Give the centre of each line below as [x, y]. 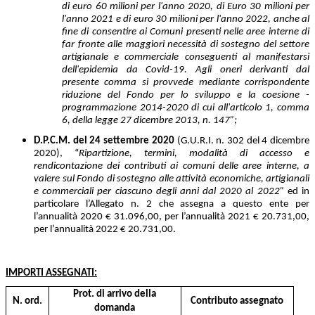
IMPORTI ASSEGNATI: [51, 274]
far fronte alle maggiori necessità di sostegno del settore [186, 44]
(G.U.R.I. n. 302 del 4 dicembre [242, 141]
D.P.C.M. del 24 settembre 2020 [104, 141]
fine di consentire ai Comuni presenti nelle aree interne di [186, 32]
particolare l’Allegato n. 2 [93, 204]
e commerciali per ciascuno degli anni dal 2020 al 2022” [159, 191]
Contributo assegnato [237, 301]
